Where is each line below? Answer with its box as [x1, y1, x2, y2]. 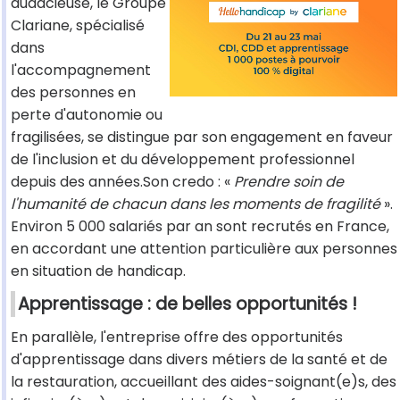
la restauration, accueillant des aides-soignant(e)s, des [11, 371, 396, 393]
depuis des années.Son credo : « [11, 171, 234, 193]
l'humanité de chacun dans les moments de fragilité [11, 194, 380, 215]
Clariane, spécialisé [11, 15, 145, 37]
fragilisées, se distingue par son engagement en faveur [11, 127, 393, 148]
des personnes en [11, 82, 136, 104]
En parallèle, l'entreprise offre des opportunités [11, 327, 343, 348]
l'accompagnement [11, 60, 151, 81]
